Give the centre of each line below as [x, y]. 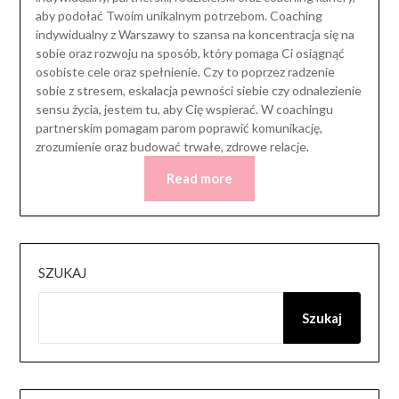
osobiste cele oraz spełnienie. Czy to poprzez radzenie [185, 72]
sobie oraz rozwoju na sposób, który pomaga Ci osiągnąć [190, 53]
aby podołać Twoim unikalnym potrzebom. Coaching [179, 16]
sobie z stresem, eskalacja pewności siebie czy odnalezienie [198, 91]
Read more [199, 179]
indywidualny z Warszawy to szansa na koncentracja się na [195, 35]
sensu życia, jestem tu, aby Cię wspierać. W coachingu [184, 110]
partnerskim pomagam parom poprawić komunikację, [179, 128]
